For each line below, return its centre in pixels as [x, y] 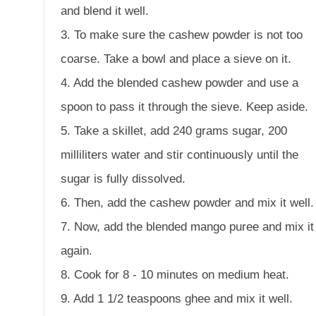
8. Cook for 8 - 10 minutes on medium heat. [175, 275]
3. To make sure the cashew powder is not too [182, 35]
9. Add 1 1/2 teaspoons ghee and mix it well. [177, 299]
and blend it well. [105, 11]
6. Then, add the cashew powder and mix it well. [188, 203]
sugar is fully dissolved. [123, 179]
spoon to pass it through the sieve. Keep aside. [185, 107]
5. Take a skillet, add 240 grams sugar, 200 [174, 131]
